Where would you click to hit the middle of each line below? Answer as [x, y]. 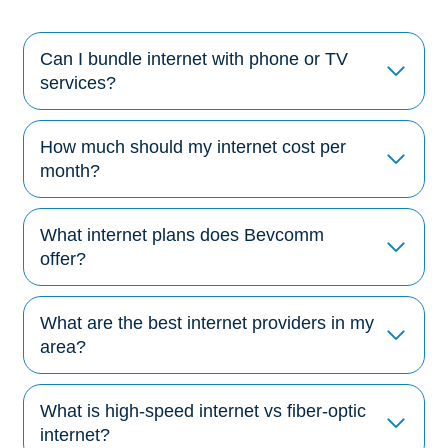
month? [70, 170]
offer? [63, 258]
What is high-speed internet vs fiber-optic [203, 410]
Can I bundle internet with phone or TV [194, 58]
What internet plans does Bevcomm [182, 234]
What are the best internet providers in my [207, 322]
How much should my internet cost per [193, 146]
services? [78, 82]
